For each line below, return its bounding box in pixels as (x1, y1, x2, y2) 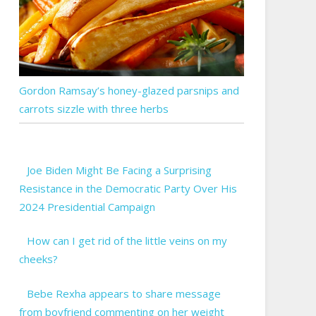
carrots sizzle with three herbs (18, 101, 169, 116)
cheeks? (18, 252, 58, 267)
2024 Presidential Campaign (18, 199, 155, 214)
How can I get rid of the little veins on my (27, 233, 228, 248)
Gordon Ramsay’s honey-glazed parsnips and (18, 83, 239, 97)
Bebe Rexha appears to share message (27, 286, 221, 300)
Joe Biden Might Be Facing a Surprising (27, 162, 212, 177)
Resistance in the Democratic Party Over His (18, 181, 237, 195)
